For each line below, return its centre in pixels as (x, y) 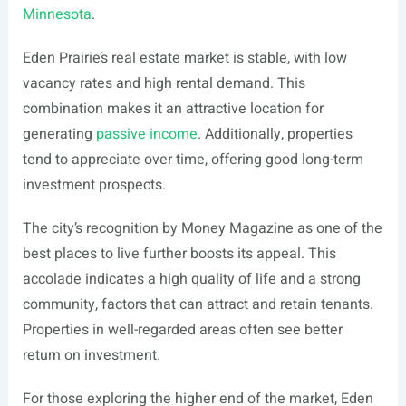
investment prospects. (94, 185)
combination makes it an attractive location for (173, 109)
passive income (146, 134)
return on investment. (91, 355)
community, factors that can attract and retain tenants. (198, 304)
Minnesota (57, 14)
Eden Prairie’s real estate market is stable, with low (184, 58)
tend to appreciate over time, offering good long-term (193, 159)
